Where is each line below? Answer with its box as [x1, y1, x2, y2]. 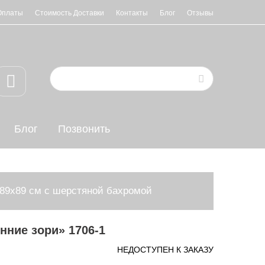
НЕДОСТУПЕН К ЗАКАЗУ [117, 245, 214, 254]
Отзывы [187, 9, 214, 17]
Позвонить [58, 123, 110, 135]
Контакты [116, 9, 148, 17]
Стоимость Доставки [35, 9, 104, 17]
